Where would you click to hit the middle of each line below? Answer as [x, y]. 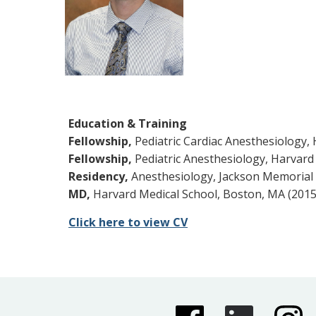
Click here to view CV [128, 222]
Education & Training [128, 123]
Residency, [100, 176]
